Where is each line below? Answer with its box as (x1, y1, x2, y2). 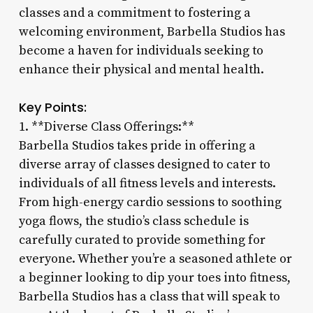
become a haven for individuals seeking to (18, 42, 263, 59)
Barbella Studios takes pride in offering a (18, 137, 256, 154)
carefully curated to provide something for (18, 231, 265, 248)
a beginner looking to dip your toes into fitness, (18, 269, 291, 286)
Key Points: (18, 98, 87, 116)
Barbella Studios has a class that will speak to (18, 288, 280, 305)
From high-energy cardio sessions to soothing (18, 194, 282, 210)
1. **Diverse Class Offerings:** (18, 118, 194, 135)
